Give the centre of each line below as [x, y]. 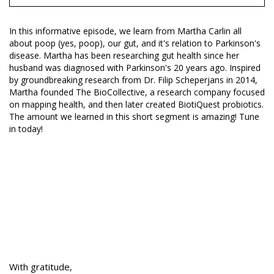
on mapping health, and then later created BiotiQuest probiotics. [136, 104]
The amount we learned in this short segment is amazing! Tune [134, 116]
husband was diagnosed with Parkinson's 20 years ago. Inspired [135, 67]
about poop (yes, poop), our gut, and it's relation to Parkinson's [135, 43]
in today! [26, 128]
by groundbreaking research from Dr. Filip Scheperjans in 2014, [133, 80]
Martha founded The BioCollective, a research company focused [137, 92]
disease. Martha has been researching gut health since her [124, 55]
